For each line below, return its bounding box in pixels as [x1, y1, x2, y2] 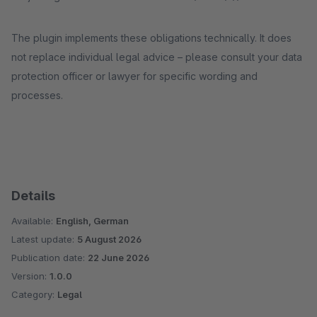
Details [11, 188, 55, 203]
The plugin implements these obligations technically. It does [11, 32, 292, 44]
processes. [11, 89, 63, 101]
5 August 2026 [77, 234, 142, 245]
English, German [56, 215, 129, 226]
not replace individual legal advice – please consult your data [11, 51, 302, 63]
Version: [11, 270, 50, 282]
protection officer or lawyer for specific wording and [11, 70, 258, 82]
